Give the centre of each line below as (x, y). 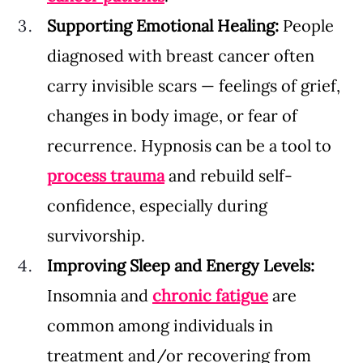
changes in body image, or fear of (174, 115)
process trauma (106, 175)
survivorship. (96, 235)
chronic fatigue (210, 295)
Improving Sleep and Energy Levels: (183, 265)
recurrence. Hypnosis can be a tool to (191, 145)
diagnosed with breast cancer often (183, 55)
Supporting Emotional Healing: (165, 25)
